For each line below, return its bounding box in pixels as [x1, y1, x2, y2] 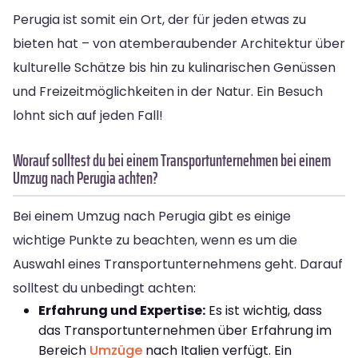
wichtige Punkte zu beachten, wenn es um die [13, 230, 297, 249]
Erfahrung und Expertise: [38, 300, 205, 320]
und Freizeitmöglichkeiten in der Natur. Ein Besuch [13, 82, 323, 101]
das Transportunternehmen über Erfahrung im [38, 320, 332, 340]
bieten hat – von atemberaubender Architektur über [13, 34, 345, 53]
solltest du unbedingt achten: [13, 278, 196, 297]
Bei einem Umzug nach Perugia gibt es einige [13, 206, 291, 225]
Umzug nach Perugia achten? [13, 164, 158, 191]
